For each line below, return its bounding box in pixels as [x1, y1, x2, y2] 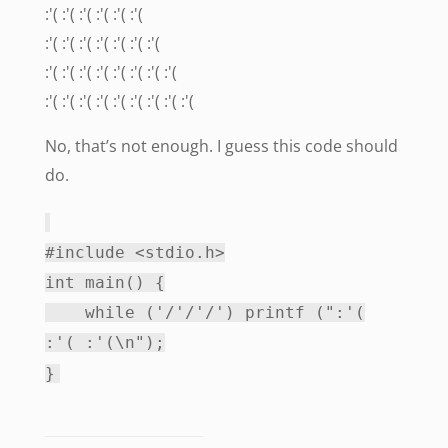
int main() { [44, 273, 165, 292]
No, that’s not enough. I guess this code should [44, 135, 398, 158]
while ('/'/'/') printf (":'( [44, 303, 365, 323]
